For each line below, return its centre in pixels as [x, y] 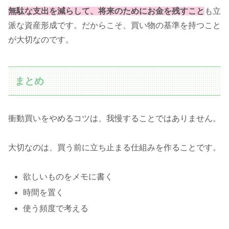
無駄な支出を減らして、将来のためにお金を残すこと [106, 11]
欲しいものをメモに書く [68, 176]
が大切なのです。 [41, 39]
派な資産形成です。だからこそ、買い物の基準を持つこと [114, 25]
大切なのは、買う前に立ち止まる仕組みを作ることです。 [114, 147]
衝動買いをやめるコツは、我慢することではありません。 [114, 119]
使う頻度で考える [56, 209]
